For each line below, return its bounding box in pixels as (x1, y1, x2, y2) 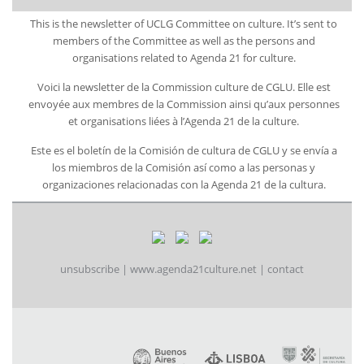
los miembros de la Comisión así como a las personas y (52, 160, 315, 175)
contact (267, 262, 304, 276)
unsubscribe (60, 262, 119, 276)
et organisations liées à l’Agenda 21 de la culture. (68, 114, 299, 128)
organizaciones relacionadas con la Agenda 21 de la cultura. (41, 177, 326, 192)
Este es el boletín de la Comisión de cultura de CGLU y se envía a (30, 143, 337, 158)
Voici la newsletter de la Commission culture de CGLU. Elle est (37, 80, 331, 94)
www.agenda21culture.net (130, 262, 257, 276)
